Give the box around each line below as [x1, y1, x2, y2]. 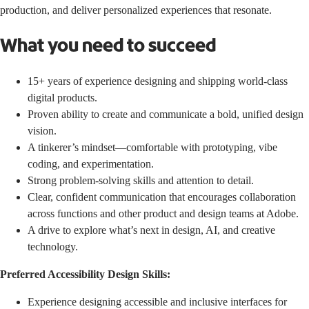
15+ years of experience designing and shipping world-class [28, 74, 288, 87]
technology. [28, 240, 78, 252]
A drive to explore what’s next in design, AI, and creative [28, 223, 275, 236]
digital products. [28, 91, 97, 103]
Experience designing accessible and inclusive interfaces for [28, 295, 287, 308]
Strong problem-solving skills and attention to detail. [28, 174, 254, 186]
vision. [28, 124, 57, 137]
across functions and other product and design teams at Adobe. [28, 207, 299, 219]
